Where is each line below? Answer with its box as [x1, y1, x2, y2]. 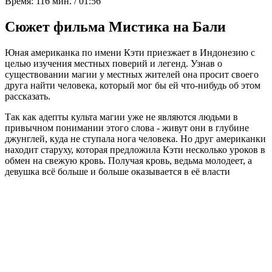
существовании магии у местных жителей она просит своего [5, 69, 259, 80]
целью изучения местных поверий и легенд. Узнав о [5, 58, 222, 69]
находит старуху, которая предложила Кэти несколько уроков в [5, 144, 265, 155]
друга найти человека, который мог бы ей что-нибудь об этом [5, 80, 260, 90]
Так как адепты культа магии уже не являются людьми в [5, 111, 238, 122]
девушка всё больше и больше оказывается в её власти [5, 166, 230, 177]
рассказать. [5, 90, 50, 101]
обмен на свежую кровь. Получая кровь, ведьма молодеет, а [5, 155, 252, 166]
